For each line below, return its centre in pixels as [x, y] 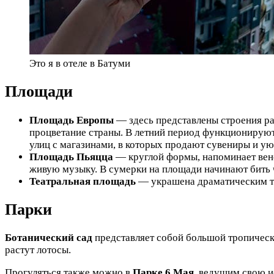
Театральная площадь [83, 181]
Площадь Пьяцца [71, 157]
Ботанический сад [49, 237]
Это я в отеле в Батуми [80, 64]
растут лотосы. [38, 250]
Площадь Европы [72, 120]
